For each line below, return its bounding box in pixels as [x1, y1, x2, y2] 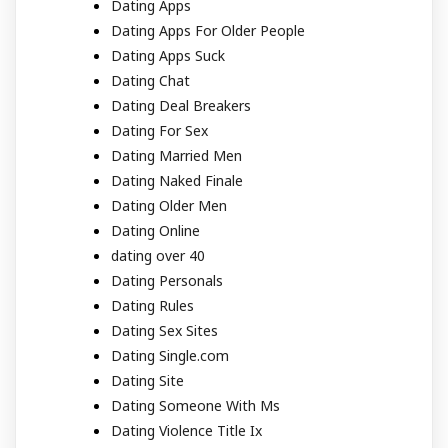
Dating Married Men [111, 146, 242, 165]
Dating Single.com [111, 346, 229, 365]
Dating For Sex [111, 121, 208, 140]
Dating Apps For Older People [111, 21, 305, 40]
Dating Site [111, 371, 184, 390]
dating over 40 [111, 246, 205, 265]
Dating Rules [111, 296, 194, 315]
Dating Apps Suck [111, 46, 225, 65]
